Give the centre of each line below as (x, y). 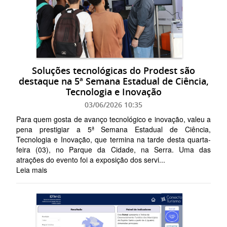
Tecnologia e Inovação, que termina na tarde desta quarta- (113, 139)
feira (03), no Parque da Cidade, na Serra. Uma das (113, 149)
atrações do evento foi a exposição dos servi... (91, 159)
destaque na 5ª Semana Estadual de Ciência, (113, 81)
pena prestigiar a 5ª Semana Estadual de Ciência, (113, 129)
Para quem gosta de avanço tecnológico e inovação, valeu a (113, 119)
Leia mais (32, 169)
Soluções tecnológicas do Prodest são (113, 70)
